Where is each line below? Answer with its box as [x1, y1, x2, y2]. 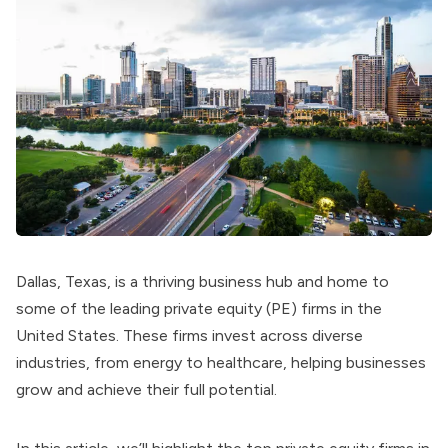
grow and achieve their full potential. [16, 380, 281, 400]
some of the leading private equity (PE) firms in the [16, 299, 382, 319]
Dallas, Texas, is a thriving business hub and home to [16, 272, 389, 292]
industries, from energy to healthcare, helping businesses [16, 353, 426, 373]
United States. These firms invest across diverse [16, 326, 363, 346]
